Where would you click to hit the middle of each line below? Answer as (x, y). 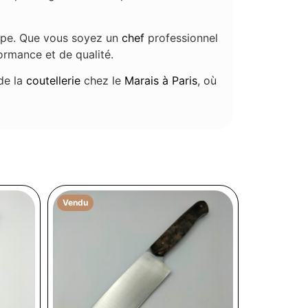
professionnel (181, 37)
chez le (103, 81)
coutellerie (54, 81)
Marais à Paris (161, 81)
